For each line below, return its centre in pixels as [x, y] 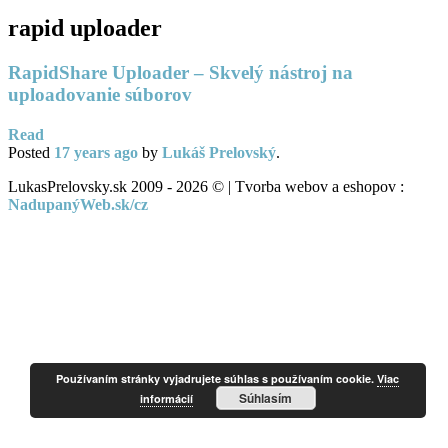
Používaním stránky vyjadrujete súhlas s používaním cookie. [217, 378]
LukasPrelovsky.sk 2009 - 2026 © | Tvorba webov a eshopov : [206, 186]
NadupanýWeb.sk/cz [78, 204]
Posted [31, 152]
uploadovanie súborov [100, 95]
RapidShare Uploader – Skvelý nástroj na [180, 73]
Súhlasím [266, 398]
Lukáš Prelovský [219, 152]
